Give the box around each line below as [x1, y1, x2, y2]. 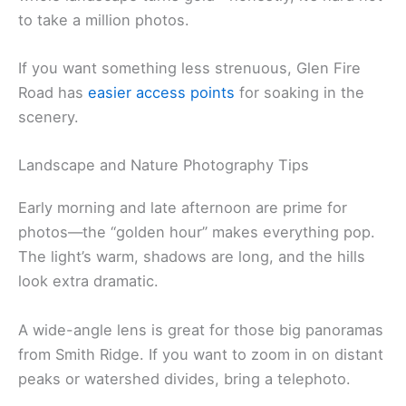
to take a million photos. [18, 10, 189, 29]
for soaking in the [235, 83, 364, 102]
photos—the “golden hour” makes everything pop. [18, 223, 375, 242]
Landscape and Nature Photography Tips [18, 156, 309, 175]
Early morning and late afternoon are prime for [18, 198, 347, 217]
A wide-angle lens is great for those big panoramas [18, 320, 383, 339]
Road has [18, 83, 88, 102]
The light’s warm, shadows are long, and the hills [18, 247, 365, 266]
